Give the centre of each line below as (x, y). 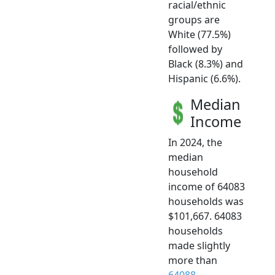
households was (206, 201)
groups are (194, 19)
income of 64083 (207, 186)
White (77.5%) (199, 34)
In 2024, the (195, 142)
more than (193, 260)
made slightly (199, 245)
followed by (195, 49)
